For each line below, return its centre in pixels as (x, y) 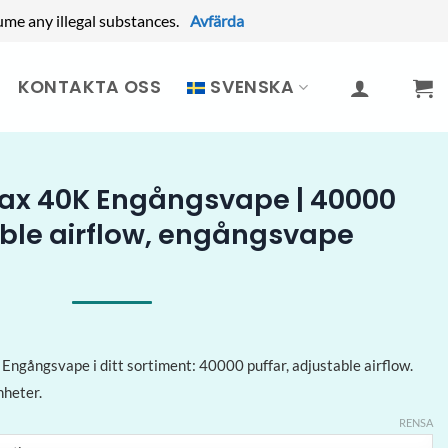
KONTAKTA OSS (89, 87)
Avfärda (217, 20)
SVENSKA (252, 87)
